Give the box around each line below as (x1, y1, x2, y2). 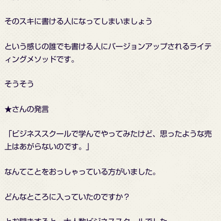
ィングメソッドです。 (4, 55, 78, 63)
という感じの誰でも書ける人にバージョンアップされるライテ (4, 42, 212, 50)
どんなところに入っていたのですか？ (4, 192, 130, 201)
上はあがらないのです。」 (4, 143, 93, 151)
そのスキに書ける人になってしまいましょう (4, 17, 152, 26)
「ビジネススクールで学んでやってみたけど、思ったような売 (4, 130, 212, 138)
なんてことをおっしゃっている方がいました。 (4, 168, 160, 176)
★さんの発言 (4, 105, 49, 113)
